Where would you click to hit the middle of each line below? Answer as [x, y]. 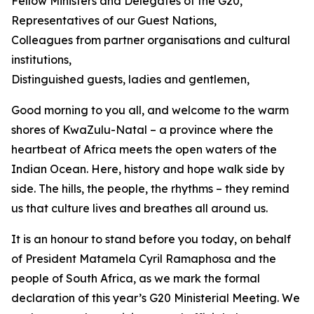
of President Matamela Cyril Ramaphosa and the [144, 259]
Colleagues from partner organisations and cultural [151, 40]
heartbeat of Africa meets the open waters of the [144, 149]
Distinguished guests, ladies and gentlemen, [130, 79]
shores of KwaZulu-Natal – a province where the [142, 130]
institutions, [41, 60]
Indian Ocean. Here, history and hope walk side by [148, 169]
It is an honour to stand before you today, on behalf [151, 239]
